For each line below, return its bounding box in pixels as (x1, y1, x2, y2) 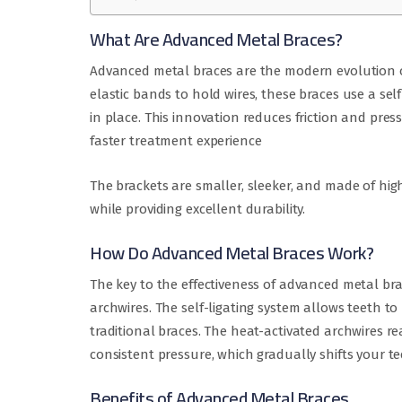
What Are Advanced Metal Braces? (90, 22, 343, 57)
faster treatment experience (90, 133, 262, 150)
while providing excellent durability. (90, 201, 306, 218)
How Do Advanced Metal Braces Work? (90, 236, 373, 270)
